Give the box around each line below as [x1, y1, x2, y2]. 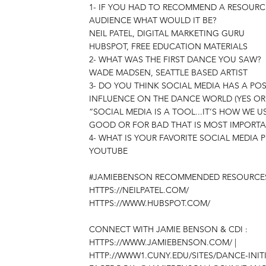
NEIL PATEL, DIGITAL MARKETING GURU [89, 28, 245, 39]
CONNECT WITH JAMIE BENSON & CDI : [89, 224, 248, 235]
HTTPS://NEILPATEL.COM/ [89, 185, 189, 195]
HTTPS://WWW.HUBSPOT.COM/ [89, 198, 210, 208]
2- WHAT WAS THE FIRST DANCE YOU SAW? [89, 54, 261, 65]
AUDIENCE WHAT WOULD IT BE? [89, 15, 216, 26]
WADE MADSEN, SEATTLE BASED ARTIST [89, 67, 248, 78]
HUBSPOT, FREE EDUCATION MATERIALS [89, 41, 248, 52]
